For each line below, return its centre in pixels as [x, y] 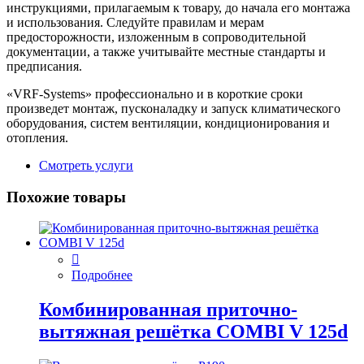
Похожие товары [66, 197]
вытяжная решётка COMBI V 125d [193, 332]
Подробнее [102, 275]
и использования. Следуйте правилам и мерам [135, 22]
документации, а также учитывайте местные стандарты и [166, 51]
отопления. [37, 137]
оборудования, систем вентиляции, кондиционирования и [168, 123]
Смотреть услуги [86, 165]
